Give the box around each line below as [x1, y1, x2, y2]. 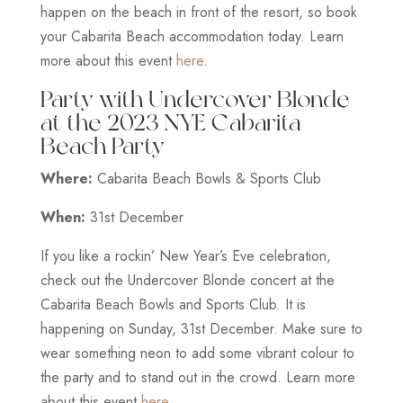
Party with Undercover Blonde [40, 84, 350, 112]
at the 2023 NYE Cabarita [40, 107, 300, 136]
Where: [40, 167, 93, 189]
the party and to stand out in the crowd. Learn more [40, 366, 355, 388]
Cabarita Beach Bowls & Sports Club [92, 167, 321, 189]
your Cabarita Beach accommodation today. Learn [40, 25, 344, 47]
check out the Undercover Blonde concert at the [40, 269, 335, 291]
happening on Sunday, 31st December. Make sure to [40, 318, 363, 339]
